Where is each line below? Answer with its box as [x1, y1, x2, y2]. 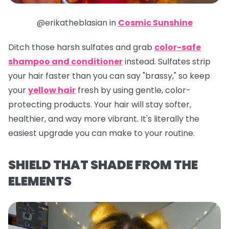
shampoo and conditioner [8, 56, 123, 68]
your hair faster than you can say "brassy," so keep [8, 70, 210, 82]
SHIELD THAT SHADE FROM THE [8, 156, 198, 174]
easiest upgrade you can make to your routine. [8, 127, 195, 140]
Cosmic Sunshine [118, 17, 193, 29]
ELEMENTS [8, 173, 72, 190]
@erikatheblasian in [36, 17, 118, 29]
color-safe [154, 41, 201, 54]
